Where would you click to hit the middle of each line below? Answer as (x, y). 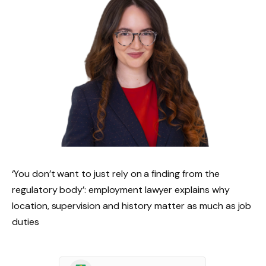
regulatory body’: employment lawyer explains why (121, 189)
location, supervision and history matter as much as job (132, 205)
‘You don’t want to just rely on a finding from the (116, 173)
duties (26, 221)
